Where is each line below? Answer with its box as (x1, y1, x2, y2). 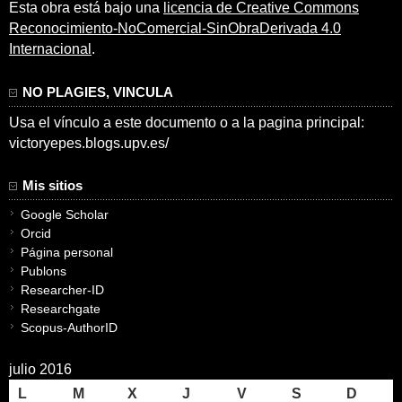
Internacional (9, 41, 92, 57)
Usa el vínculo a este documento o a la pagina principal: (9, 114, 364, 130)
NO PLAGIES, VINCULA (22, 84, 173, 100)
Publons (21, 264, 66, 279)
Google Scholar (21, 207, 109, 223)
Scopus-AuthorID (21, 320, 118, 336)
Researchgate (21, 301, 100, 317)
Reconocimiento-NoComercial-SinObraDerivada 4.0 (9, 21, 341, 37)
